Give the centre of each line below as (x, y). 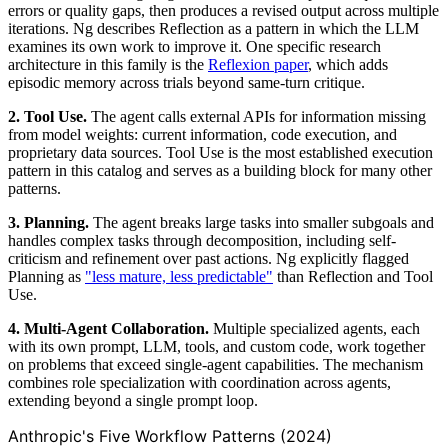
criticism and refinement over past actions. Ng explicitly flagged (208, 258)
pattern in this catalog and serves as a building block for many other (220, 170)
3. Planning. (48, 222)
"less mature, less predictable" (179, 276)
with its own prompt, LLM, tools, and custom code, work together (216, 346)
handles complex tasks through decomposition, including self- (202, 240)
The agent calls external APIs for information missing (256, 116)
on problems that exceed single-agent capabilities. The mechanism (215, 364)
